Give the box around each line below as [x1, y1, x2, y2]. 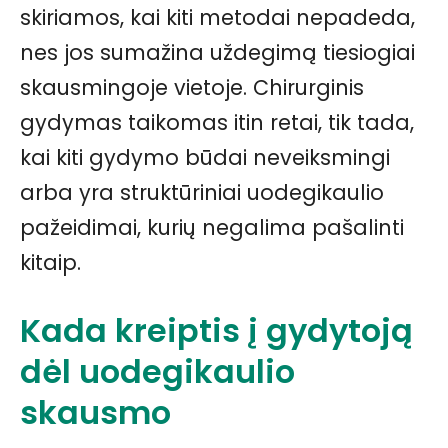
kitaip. [20, 248, 81, 278]
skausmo [20, 390, 171, 436]
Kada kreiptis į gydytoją [20, 308, 413, 354]
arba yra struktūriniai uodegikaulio [20, 178, 384, 208]
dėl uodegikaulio [20, 349, 295, 395]
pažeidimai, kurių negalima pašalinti [20, 213, 404, 243]
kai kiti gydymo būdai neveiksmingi [20, 143, 390, 173]
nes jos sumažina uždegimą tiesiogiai [20, 38, 415, 68]
